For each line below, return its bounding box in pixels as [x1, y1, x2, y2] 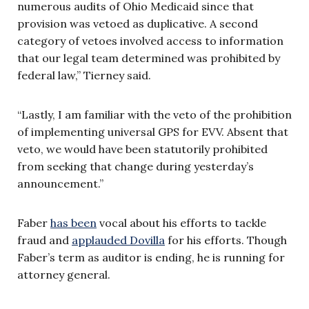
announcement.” [17, 176, 103, 190]
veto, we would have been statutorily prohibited [17, 141, 268, 156]
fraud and [17, 232, 72, 247]
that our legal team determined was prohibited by [17, 50, 280, 65]
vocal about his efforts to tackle [97, 215, 266, 230]
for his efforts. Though [165, 232, 287, 247]
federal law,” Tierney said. [17, 68, 151, 82]
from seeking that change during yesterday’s [17, 159, 254, 173]
